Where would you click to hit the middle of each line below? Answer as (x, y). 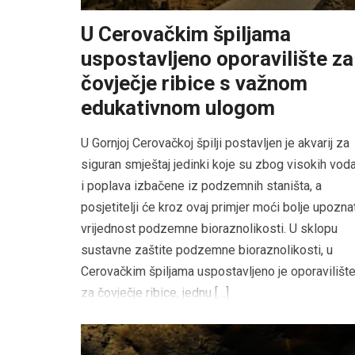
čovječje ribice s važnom (194, 84)
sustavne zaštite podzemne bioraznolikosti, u (207, 250)
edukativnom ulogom (178, 108)
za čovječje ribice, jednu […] (155, 293)
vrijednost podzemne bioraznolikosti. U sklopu (209, 229)
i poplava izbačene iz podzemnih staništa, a (201, 186)
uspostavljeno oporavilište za (217, 59)
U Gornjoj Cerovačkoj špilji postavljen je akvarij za (215, 143)
